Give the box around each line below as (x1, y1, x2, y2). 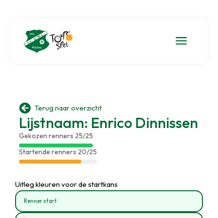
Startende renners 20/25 (18, 147, 97, 156)
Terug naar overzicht (34, 103, 102, 112)
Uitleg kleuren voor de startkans (15, 179, 118, 189)
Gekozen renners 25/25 (18, 131, 93, 140)
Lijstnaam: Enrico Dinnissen (18, 113, 198, 132)
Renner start (24, 197, 57, 204)
